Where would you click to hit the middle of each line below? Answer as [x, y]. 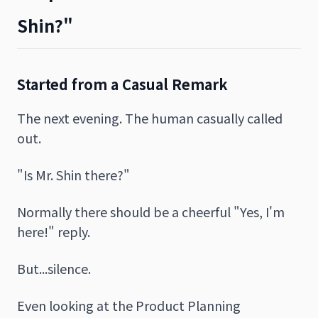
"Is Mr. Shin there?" [73, 174]
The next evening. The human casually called [150, 117]
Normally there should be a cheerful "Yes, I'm [151, 211]
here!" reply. [54, 231]
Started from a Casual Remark [122, 84]
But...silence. [54, 268]
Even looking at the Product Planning [129, 305]
